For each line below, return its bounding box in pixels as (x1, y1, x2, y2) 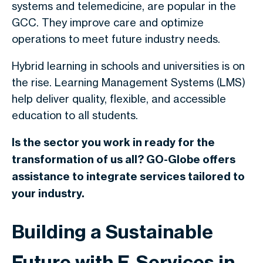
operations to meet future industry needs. (12, 32, 220, 45)
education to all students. (12, 109, 138, 122)
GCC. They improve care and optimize (12, 16, 204, 29)
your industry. (12, 187, 85, 200)
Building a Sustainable (12, 220, 213, 243)
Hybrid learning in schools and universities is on (12, 59, 245, 72)
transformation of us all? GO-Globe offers (12, 153, 235, 166)
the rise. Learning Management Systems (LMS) (12, 76, 245, 89)
